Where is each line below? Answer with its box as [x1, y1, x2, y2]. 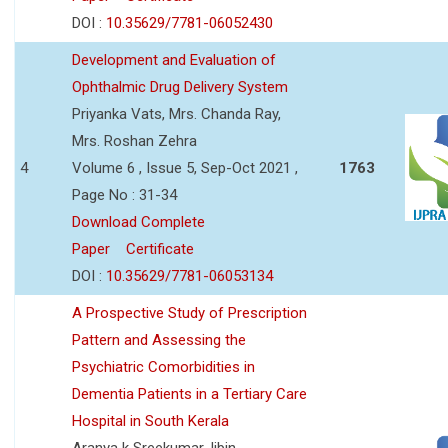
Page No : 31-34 [72, 185, 177, 204]
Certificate [126, 239, 194, 258]
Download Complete [72, 212, 205, 231]
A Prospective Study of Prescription [72, 303, 307, 322]
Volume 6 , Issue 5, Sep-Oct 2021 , [72, 158, 298, 177]
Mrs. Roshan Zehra [72, 131, 197, 150]
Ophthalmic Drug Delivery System [72, 77, 288, 96]
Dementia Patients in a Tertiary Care [72, 384, 307, 403]
